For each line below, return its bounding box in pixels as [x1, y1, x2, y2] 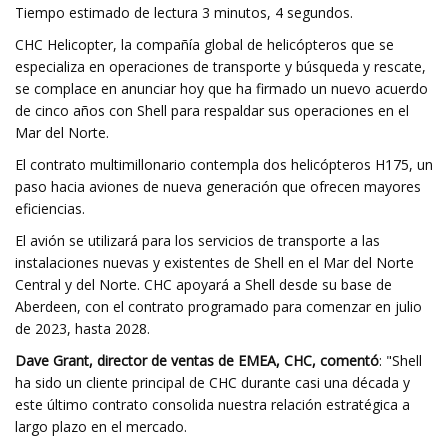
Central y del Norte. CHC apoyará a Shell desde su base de [15, 275, 392, 294]
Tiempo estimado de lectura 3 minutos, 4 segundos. [15, 3, 353, 22]
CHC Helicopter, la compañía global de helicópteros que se [15, 35, 394, 54]
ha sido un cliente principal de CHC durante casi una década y [15, 373, 410, 392]
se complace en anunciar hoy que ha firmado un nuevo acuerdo [15, 79, 428, 98]
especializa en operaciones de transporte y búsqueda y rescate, [15, 57, 426, 76]
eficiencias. [15, 199, 85, 218]
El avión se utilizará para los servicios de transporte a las [15, 231, 380, 250]
